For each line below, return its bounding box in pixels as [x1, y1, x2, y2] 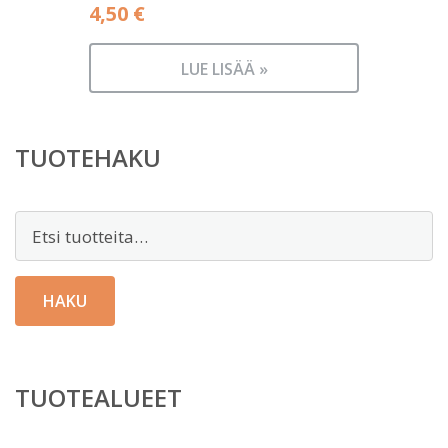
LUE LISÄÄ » [180, 58, 268, 81]
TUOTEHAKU [15, 141, 161, 175]
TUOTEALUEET [15, 381, 182, 415]
